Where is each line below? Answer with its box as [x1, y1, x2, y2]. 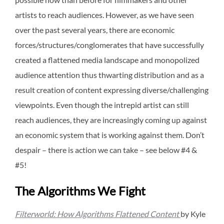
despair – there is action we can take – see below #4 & [15, 144, 197, 154]
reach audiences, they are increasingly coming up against [15, 114, 207, 124]
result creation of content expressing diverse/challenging [15, 84, 208, 94]
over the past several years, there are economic [15, 24, 174, 34]
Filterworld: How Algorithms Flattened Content [15, 208, 179, 218]
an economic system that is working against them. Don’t [15, 129, 204, 139]
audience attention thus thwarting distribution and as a [15, 69, 204, 79]
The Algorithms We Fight [15, 183, 145, 198]
